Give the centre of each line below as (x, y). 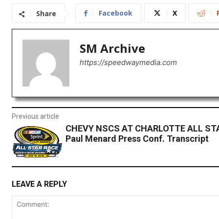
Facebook (116, 13)
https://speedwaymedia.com (128, 63)
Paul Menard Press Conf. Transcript (137, 139)
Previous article (35, 117)
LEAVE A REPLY (39, 184)
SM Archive (112, 48)
